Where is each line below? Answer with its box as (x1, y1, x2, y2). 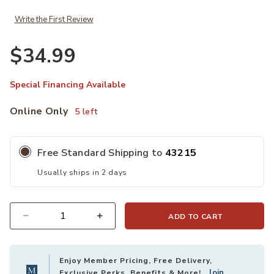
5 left (75, 106, 98, 117)
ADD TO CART (168, 212, 223, 221)
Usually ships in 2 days (37, 168, 127, 177)
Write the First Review (14, 14, 94, 25)
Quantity (10, 218, 41, 228)
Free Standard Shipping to (37, 146, 165, 160)
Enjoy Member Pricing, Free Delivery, (59, 256, 213, 265)
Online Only (10, 105, 68, 118)
